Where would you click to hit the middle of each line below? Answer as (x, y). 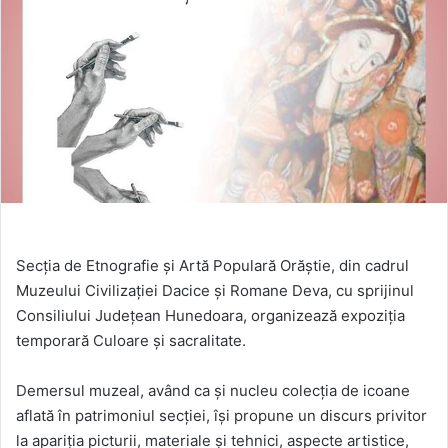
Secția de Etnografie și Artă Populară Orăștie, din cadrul (212, 266)
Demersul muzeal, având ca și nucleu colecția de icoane (213, 391)
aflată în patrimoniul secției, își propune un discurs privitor (221, 416)
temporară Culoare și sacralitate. (131, 341)
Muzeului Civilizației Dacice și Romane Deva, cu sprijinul (215, 291)
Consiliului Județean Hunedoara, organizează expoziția (210, 316)
